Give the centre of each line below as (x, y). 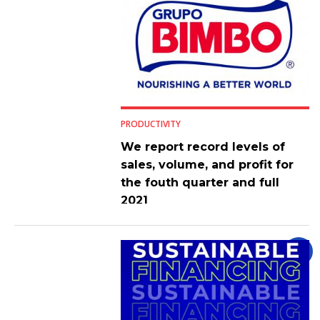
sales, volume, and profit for (207, 164)
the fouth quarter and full (200, 182)
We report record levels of (202, 146)
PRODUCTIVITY (150, 124)
